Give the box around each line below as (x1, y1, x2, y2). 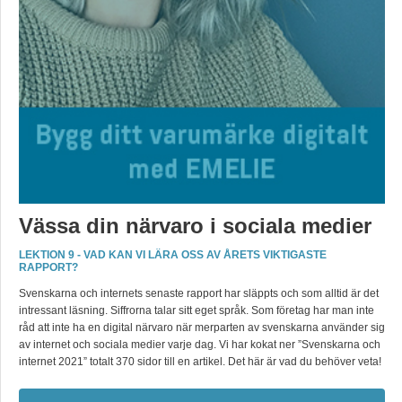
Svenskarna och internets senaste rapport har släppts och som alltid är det (19, 287, 379, 300)
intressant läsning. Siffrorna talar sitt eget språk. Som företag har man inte (19, 304, 374, 317)
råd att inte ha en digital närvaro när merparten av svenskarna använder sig (19, 321, 385, 334)
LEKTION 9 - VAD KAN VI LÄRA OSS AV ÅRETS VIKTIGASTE (19, 249, 327, 261)
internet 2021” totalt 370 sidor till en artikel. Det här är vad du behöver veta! (19, 355, 381, 368)
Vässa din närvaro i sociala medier (19, 214, 371, 238)
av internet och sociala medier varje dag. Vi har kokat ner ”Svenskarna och (19, 338, 380, 351)
